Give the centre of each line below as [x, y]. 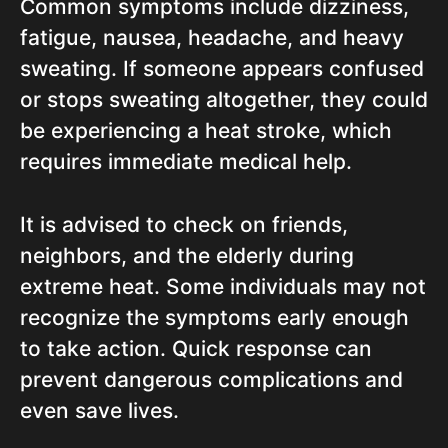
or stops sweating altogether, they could [224, 99]
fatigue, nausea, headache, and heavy [212, 37]
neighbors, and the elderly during [187, 255]
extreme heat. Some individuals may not [223, 286]
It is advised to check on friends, [184, 224]
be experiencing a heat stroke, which [206, 130]
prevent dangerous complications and [211, 379]
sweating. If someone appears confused [222, 68]
